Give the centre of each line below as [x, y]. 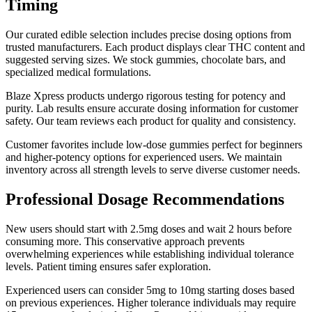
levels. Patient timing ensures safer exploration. [108, 267]
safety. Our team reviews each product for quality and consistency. [151, 121]
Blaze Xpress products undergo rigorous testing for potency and [146, 96]
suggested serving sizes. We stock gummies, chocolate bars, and [146, 60]
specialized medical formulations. [78, 72]
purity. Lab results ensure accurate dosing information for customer [152, 109]
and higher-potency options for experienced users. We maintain [144, 157]
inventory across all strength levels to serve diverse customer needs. [153, 170]
